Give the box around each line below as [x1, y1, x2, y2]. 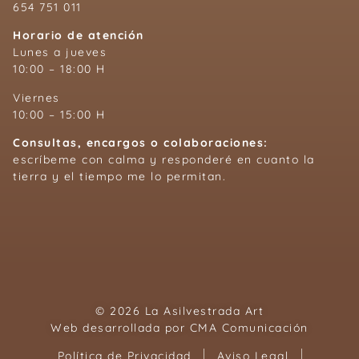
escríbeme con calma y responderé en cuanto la [13, 152, 315, 167]
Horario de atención [13, 28, 144, 43]
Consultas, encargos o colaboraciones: [13, 135, 268, 151]
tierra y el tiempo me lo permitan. [13, 169, 226, 184]
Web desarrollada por [50, 320, 190, 335]
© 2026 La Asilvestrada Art [95, 303, 264, 318]
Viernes [13, 90, 60, 105]
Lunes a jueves [13, 45, 107, 60]
